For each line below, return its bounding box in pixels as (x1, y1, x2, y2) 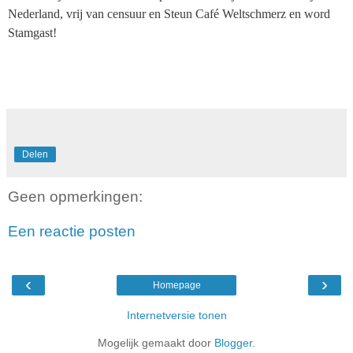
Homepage (152, 280, 201, 292)
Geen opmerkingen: (8, 188, 143, 206)
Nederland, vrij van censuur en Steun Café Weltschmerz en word (8, 7, 330, 21)
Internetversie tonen (126, 309, 227, 322)
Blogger (214, 336, 252, 350)
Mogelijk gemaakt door (98, 336, 214, 350)
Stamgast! (8, 26, 57, 40)
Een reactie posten (8, 222, 136, 240)
